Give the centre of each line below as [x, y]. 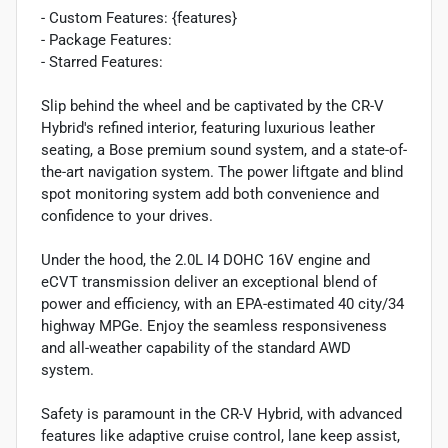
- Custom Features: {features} [139, 17]
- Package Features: [106, 39]
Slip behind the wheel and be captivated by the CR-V [212, 105]
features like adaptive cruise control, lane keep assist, [220, 435]
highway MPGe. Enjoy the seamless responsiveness [214, 325]
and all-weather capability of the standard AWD [196, 347]
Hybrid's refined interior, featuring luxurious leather [208, 127]
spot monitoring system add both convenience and [210, 193]
